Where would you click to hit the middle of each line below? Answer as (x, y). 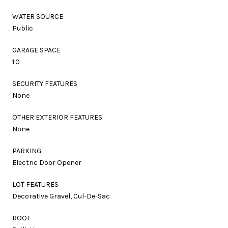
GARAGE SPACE (36, 50)
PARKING (27, 151)
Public (23, 28)
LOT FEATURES (35, 184)
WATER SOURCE (38, 16)
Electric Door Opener (47, 162)
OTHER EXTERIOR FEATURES (57, 117)
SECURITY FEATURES (45, 83)
